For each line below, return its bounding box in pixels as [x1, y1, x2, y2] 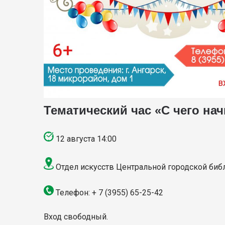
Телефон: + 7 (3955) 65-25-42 [54, 188, 163, 197]
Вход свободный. [44, 212, 108, 221]
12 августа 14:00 [54, 134, 117, 144]
